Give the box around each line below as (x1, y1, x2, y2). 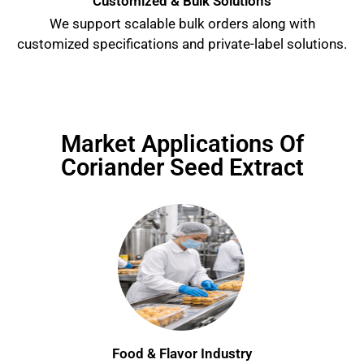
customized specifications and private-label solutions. (17, 36, 347, 53)
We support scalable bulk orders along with (49, 15, 315, 32)
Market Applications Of (60, 129, 304, 158)
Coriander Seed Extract (60, 153, 304, 181)
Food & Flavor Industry (112, 344, 252, 362)
